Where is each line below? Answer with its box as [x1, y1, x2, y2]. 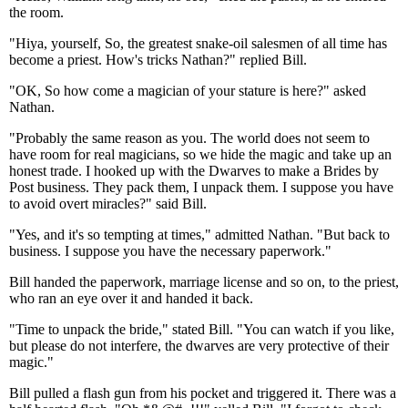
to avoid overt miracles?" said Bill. [9, 196, 207, 211]
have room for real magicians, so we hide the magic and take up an [9, 147, 392, 162]
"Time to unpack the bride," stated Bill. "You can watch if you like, [9, 321, 394, 337]
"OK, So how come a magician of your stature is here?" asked [9, 83, 366, 98]
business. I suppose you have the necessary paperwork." [9, 243, 331, 259]
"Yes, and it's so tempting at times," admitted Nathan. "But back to [9, 227, 390, 242]
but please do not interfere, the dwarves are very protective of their [9, 338, 389, 353]
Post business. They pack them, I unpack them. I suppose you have [9, 179, 393, 195]
